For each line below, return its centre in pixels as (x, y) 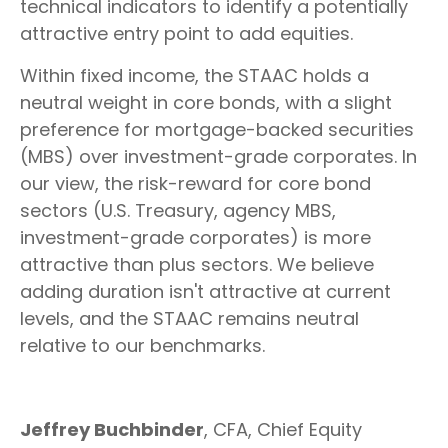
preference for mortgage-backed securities (217, 130)
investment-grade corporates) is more (195, 238)
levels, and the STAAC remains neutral (189, 319)
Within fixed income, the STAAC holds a (194, 76)
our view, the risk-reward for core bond (195, 184)
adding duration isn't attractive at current (205, 292)
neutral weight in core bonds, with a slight (206, 103)
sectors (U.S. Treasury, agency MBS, (178, 211)
